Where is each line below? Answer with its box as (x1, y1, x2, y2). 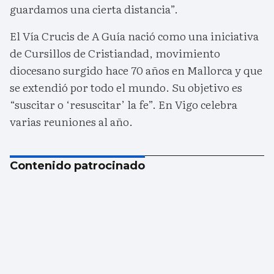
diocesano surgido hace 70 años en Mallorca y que (10, 62, 262, 79)
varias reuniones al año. (10, 113, 133, 130)
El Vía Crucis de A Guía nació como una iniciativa (10, 28, 259, 45)
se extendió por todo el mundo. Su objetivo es (10, 79, 242, 96)
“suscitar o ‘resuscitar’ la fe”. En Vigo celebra (10, 96, 237, 113)
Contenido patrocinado (10, 159, 145, 173)
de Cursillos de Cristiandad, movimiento (10, 45, 220, 62)
